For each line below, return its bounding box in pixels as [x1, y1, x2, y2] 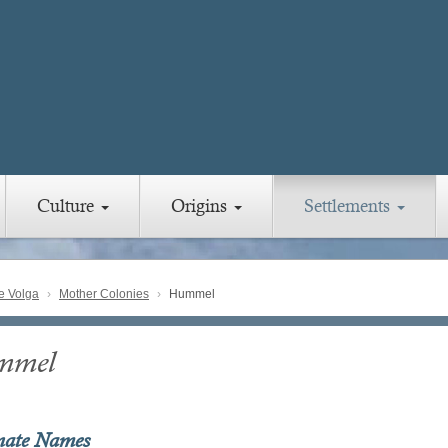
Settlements [304, 195, 395, 217]
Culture [37, 195, 99, 217]
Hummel [166, 287, 215, 302]
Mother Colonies [59, 287, 149, 302]
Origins [171, 195, 232, 217]
